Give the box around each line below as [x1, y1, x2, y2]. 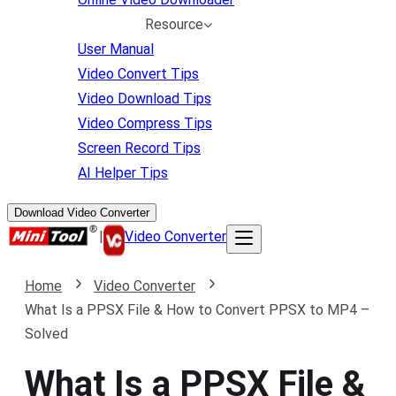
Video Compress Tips [78, 115, 212, 132]
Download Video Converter [14, 206, 149, 219]
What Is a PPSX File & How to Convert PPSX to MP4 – [25, 301, 369, 318]
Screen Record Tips [78, 140, 201, 156]
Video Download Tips [78, 90, 211, 107]
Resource [145, 16, 203, 33]
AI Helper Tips [78, 164, 168, 181]
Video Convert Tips [78, 65, 199, 82]
